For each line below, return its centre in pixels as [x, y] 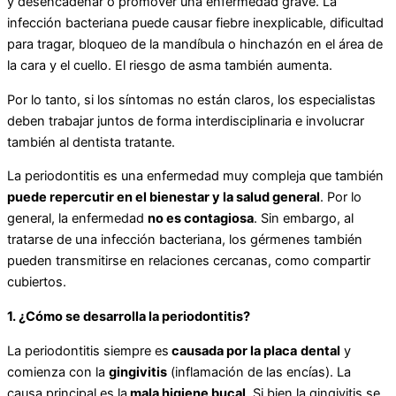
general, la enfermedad [77, 219]
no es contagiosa [201, 219]
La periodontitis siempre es [88, 350]
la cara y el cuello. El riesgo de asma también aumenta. [170, 66]
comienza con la [58, 372]
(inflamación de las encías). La [259, 372]
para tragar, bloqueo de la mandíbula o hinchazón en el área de [195, 45]
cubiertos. [37, 282]
